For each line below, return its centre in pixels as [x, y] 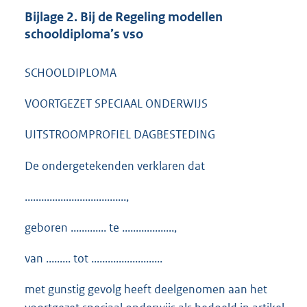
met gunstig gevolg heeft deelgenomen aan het [146, 290]
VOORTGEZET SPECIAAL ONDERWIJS [116, 103]
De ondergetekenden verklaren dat [115, 165]
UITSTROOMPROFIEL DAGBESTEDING [120, 134]
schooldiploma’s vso [84, 34]
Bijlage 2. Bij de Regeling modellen [124, 17]
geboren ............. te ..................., [101, 228]
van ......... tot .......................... [94, 259]
